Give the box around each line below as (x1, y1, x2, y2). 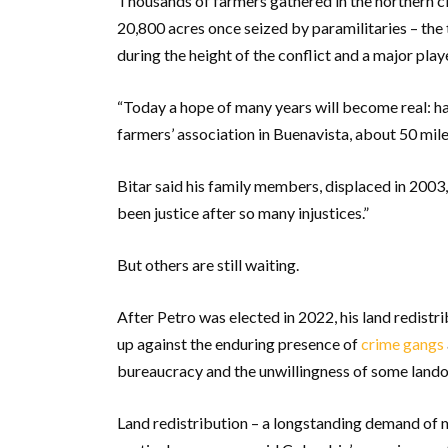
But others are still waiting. (117, 255, 299, 275)
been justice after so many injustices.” (117, 203, 369, 223)
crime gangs (361, 334, 444, 354)
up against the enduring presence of (117, 334, 361, 354)
